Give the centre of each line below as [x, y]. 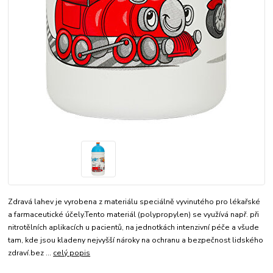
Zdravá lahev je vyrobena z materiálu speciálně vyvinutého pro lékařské [134, 202]
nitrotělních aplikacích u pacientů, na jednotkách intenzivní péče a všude [134, 228]
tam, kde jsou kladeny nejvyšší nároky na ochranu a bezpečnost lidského [136, 240]
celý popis [72, 253]
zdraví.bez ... [31, 253]
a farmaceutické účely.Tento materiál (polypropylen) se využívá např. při [134, 215]
